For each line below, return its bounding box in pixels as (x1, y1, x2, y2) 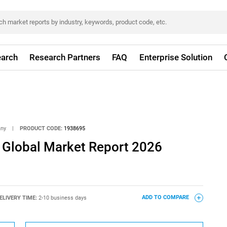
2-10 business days (38, 194, 87, 201)
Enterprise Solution (139, 52, 212, 62)
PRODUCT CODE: (20, 125, 63, 132)
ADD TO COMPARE (141, 194, 191, 201)
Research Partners (29, 52, 101, 62)
